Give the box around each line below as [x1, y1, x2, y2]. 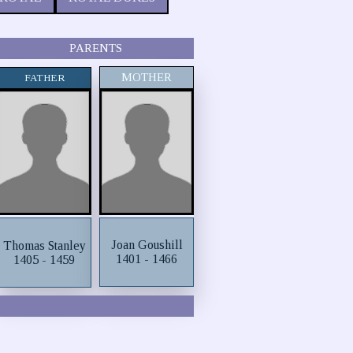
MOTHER [121, 71, 173, 84]
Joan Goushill [110, 238, 183, 251]
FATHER [24, 72, 65, 84]
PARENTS [69, 42, 122, 54]
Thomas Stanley [2, 238, 86, 252]
